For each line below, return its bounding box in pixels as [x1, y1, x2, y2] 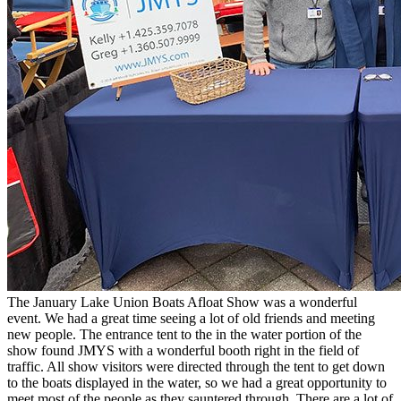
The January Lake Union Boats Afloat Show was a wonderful [7, 294, 357, 310]
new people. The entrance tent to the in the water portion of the [7, 326, 362, 342]
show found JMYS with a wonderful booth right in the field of [7, 342, 359, 358]
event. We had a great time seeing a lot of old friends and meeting [7, 310, 375, 326]
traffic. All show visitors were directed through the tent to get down [7, 358, 385, 374]
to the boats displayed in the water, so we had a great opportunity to [7, 374, 387, 390]
